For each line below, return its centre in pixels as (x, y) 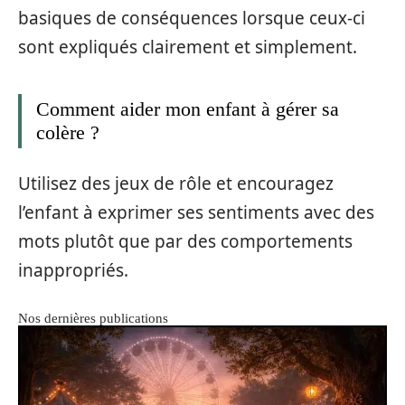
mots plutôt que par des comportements (185, 241)
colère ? (68, 133)
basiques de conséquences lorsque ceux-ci (192, 19)
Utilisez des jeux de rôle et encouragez (176, 183)
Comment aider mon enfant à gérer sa (188, 109)
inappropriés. (73, 270)
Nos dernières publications (93, 318)
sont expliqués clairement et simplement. (188, 47)
